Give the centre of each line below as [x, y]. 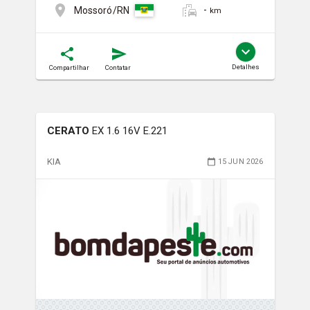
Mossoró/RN [101, 10]
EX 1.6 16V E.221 [129, 131]
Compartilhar [69, 68]
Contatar [118, 68]
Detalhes [245, 67]
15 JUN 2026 [240, 161]
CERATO [68, 131]
